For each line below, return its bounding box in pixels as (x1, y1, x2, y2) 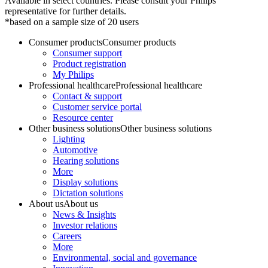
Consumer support (53, 48, 122, 59)
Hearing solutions (53, 156, 119, 166)
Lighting (53, 134, 85, 145)
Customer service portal (53, 102, 142, 112)
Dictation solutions (53, 188, 123, 199)
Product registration (53, 59, 126, 69)
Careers (53, 231, 81, 242)
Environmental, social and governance (53, 252, 197, 263)
